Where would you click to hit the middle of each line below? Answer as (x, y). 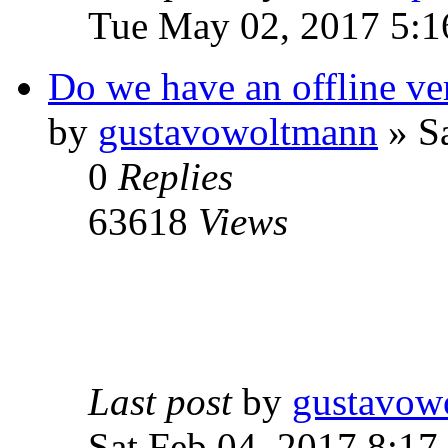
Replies (175, 177)
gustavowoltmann (238, 132)
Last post (165, 402)
